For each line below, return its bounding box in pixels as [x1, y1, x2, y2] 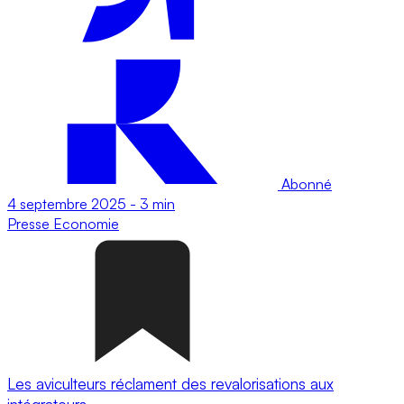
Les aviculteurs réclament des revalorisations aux [7, 373, 334, 393]
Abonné [278, 174, 332, 193]
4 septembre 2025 [7, 194, 126, 213]
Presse [7, 214, 53, 233]
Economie [53, 214, 119, 233]
